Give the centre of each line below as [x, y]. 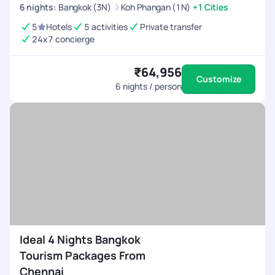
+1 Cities [210, 7]
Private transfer [171, 27]
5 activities [106, 27]
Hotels [59, 27]
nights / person [151, 86]
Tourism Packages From [83, 255]
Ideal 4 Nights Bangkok [80, 239]
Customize [219, 79]
